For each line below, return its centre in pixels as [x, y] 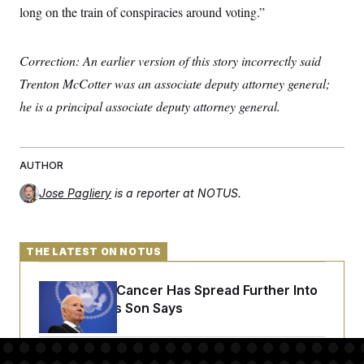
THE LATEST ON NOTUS [94, 251]
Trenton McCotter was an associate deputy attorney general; [175, 83]
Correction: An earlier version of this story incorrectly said [170, 61]
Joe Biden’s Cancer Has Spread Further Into [178, 290]
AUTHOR [41, 165]
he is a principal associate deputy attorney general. [150, 106]
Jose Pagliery [75, 193]
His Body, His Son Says [111, 308]
